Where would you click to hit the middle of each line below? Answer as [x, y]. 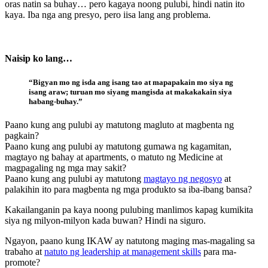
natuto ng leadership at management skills [123, 251]
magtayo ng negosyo [183, 178]
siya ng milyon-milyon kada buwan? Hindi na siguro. [105, 220]
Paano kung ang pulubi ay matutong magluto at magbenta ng [119, 124]
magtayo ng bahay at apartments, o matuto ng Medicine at [114, 157]
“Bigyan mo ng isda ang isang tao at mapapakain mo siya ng [131, 82]
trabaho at [25, 251]
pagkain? [22, 135]
